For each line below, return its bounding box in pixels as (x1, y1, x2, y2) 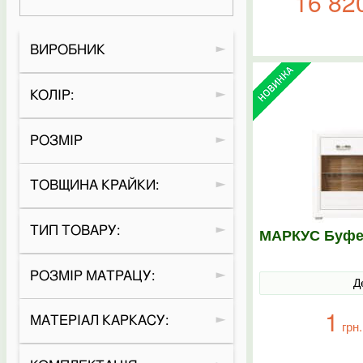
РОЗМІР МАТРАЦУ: (29, 268, 155, 283)
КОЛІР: (29, 88, 74, 102)
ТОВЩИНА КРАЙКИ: (29, 178, 159, 193)
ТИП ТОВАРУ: (29, 223, 120, 237)
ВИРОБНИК (29, 43, 105, 58)
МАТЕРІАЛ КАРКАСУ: (29, 314, 169, 328)
